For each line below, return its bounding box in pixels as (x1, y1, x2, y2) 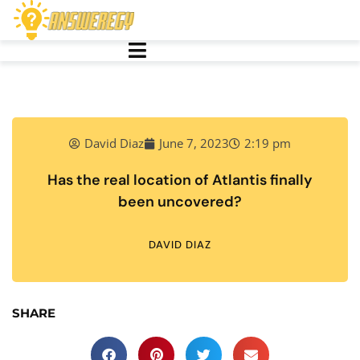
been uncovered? (118, 192, 242, 211)
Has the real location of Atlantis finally (47, 170, 313, 190)
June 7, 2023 (159, 135, 229, 151)
